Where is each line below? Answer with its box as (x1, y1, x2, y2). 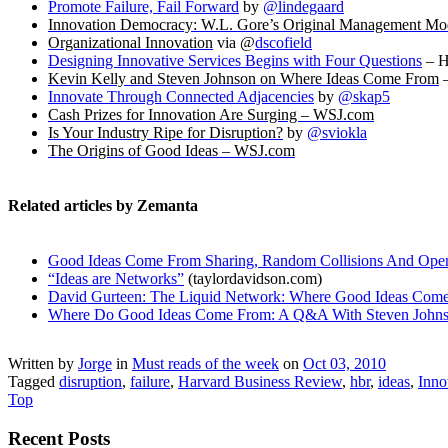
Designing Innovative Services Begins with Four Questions (48, 51, 422, 69)
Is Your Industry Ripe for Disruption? (48, 123, 283, 141)
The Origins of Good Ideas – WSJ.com (48, 141, 295, 159)
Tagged (8, 373, 59, 391)
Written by (8, 355, 78, 373)
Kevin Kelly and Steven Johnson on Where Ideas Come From (48, 69, 439, 87)
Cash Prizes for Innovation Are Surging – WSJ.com (48, 105, 374, 123)
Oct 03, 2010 (303, 355, 386, 373)
